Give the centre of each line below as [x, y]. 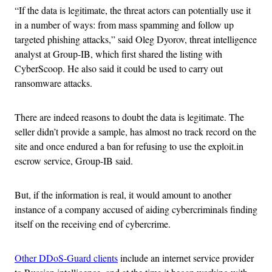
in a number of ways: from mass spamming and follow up [124, 24]
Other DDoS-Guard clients [66, 257]
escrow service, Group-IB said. [74, 160]
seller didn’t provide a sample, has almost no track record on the [135, 131]
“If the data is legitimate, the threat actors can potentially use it [133, 10]
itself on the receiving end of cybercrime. [93, 223]
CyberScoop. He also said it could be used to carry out [119, 68]
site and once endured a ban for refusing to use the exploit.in [129, 146]
